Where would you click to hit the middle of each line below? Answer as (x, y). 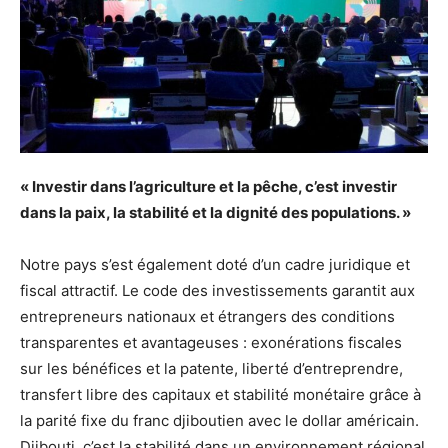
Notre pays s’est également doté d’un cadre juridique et (215, 264)
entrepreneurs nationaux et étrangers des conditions (207, 316)
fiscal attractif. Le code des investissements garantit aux (217, 290)
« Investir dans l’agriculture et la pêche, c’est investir (208, 186)
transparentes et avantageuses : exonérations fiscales (211, 342)
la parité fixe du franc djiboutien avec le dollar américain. (219, 420)
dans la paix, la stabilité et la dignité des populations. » (215, 212)
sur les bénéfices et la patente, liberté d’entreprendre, (211, 368)
